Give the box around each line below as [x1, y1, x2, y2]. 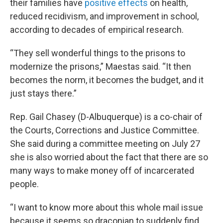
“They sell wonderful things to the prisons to [10, 48, 185, 58]
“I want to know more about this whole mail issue [10, 202, 203, 213]
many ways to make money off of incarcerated [10, 165, 194, 176]
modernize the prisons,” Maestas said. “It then [10, 61, 191, 72]
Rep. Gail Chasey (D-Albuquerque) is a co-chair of [10, 111, 203, 122]
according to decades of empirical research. [10, 24, 184, 35]
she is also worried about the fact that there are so [10, 152, 208, 162]
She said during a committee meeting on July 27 [10, 138, 200, 149]
